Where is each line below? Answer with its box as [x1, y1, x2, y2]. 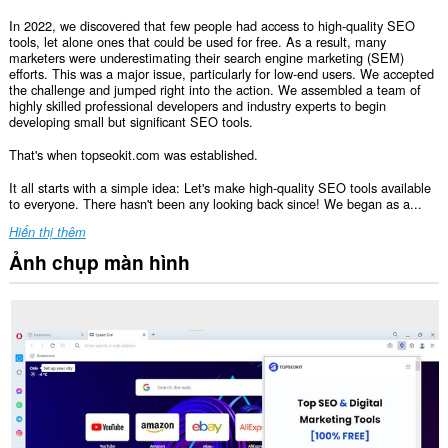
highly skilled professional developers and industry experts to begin [8, 96, 386, 116]
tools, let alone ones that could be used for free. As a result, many [8, 32, 386, 52]
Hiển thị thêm [8, 223, 86, 242]
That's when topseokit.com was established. [8, 144, 258, 164]
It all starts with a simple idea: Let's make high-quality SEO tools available [8, 177, 431, 197]
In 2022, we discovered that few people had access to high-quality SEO [8, 16, 415, 36]
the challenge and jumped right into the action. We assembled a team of [8, 80, 421, 100]
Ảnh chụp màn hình [8, 247, 190, 276]
